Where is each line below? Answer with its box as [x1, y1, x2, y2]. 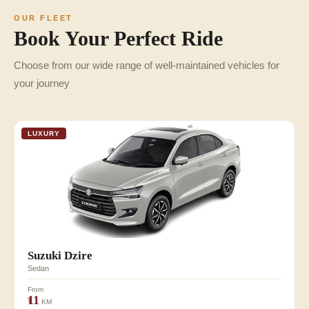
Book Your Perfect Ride [14, 26, 223, 50]
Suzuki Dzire [28, 248, 93, 262]
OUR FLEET [14, 13, 73, 22]
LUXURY [28, 129, 60, 137]
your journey [14, 77, 70, 89]
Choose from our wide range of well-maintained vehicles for [14, 59, 279, 71]
